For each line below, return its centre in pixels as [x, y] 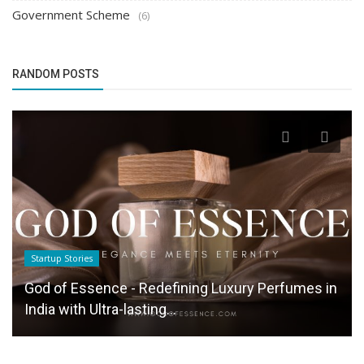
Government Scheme [71, 14]
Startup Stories [62, 259]
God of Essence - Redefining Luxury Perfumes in [181, 288]
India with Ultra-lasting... [100, 310]
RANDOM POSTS [56, 74]
